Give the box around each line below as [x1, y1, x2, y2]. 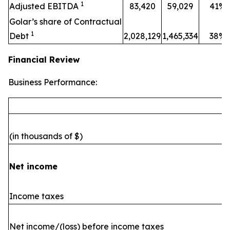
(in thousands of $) [9, 131, 83, 141]
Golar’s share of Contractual [9, 16, 122, 27]
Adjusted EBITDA [9, 1, 81, 11]
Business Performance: [8, 77, 97, 87]
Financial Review [8, 54, 80, 65]
